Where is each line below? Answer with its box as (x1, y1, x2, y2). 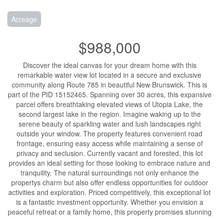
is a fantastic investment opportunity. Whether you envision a (16, 197, 203, 207)
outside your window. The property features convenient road (17, 128, 202, 138)
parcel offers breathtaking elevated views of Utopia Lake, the (16, 99, 203, 109)
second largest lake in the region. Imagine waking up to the (18, 109, 201, 119)
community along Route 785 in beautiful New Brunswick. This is (12, 79, 207, 89)
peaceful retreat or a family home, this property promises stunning (7, 206, 212, 217)
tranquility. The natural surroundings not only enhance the (20, 167, 199, 177)
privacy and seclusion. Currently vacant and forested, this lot (16, 148, 203, 158)
